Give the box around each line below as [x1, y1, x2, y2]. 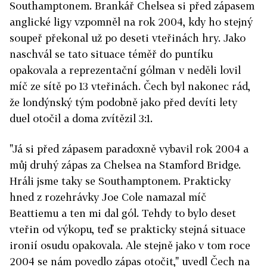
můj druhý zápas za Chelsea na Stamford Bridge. [10, 159, 241, 172]
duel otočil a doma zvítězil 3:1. [10, 112, 153, 125]
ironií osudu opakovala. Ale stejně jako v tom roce [10, 239, 250, 252]
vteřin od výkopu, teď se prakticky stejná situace [10, 223, 246, 236]
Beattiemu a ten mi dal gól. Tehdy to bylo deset [10, 207, 236, 220]
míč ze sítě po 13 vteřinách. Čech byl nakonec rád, [10, 80, 250, 93]
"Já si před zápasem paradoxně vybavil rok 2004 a [10, 142, 249, 156]
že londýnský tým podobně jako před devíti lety [10, 96, 237, 109]
